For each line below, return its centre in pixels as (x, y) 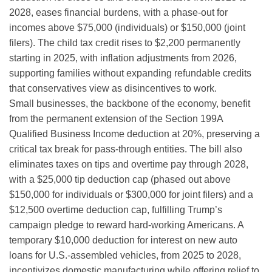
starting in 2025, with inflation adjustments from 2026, (123, 58)
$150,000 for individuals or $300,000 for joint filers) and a (131, 194)
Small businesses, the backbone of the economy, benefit (130, 103)
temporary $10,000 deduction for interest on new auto (123, 240)
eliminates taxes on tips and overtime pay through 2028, (129, 164)
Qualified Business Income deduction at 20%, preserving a (134, 134)
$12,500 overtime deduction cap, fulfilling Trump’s (116, 209)
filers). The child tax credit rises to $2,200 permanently (125, 42)
